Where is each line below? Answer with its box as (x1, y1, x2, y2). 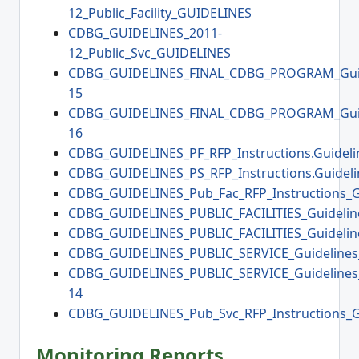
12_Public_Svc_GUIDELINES (68, 43, 231, 62)
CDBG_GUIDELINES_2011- (68, 23, 222, 42)
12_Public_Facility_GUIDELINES (68, 3, 252, 22)
